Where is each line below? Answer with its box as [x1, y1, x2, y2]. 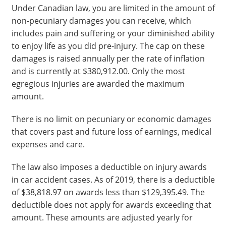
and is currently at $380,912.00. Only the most [11, 66, 185, 77]
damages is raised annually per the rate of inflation [11, 53, 205, 64]
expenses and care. [11, 139, 85, 150]
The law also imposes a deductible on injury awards [11, 161, 207, 173]
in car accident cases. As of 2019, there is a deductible [11, 174, 215, 185]
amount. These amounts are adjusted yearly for [11, 212, 193, 223]
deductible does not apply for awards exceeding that [11, 199, 211, 210]
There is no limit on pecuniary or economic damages [11, 114, 211, 125]
